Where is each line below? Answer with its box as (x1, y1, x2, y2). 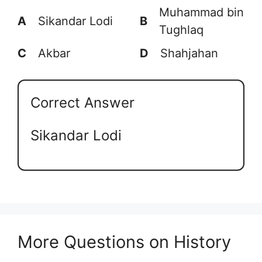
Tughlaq (159, 22, 204, 37)
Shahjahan (160, 46, 218, 60)
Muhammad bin (159, 5, 244, 19)
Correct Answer (30, 94, 135, 111)
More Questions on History (18, 232, 231, 253)
